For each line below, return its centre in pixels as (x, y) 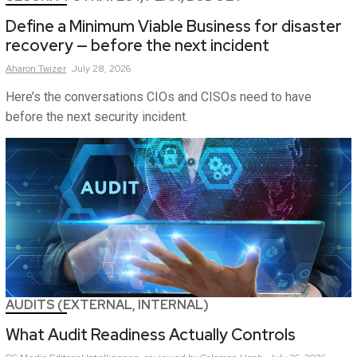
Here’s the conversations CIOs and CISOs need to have (159, 97)
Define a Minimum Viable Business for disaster (174, 27)
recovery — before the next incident (137, 46)
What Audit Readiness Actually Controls (151, 335)
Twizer (52, 69)
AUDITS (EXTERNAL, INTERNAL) (107, 305)
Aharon (21, 69)
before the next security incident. (97, 117)
